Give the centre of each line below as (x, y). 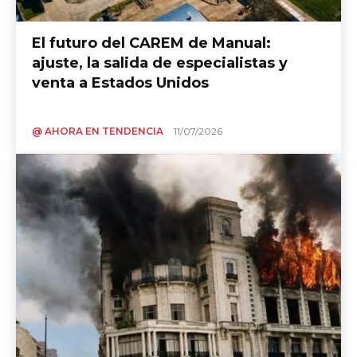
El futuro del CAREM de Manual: (151, 43)
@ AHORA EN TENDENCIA (98, 131)
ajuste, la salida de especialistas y (160, 63)
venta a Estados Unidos (120, 82)
